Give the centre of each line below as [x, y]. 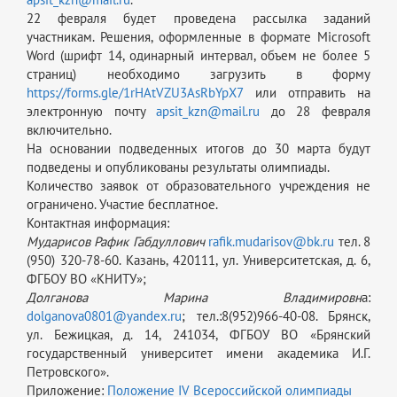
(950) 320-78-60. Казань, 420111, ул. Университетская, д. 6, [198, 260]
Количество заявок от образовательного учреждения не [198, 186]
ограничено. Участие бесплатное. [122, 204]
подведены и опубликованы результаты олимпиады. [178, 167]
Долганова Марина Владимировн [194, 297]
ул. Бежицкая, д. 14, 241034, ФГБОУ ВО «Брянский [198, 335]
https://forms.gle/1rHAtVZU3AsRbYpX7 [135, 93]
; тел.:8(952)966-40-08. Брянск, [276, 316]
